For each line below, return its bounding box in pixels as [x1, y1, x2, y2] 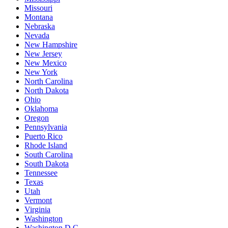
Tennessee [24, 168, 58, 177]
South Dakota [24, 159, 69, 168]
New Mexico [24, 58, 67, 67]
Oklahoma [24, 104, 58, 113]
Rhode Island [24, 140, 67, 150]
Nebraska [24, 21, 55, 31]
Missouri [24, 3, 52, 12]
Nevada [24, 31, 49, 40]
